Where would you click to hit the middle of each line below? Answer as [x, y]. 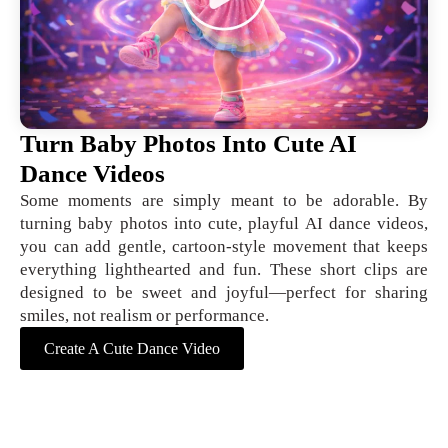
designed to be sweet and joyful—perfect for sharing [224, 293]
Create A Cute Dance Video [132, 349]
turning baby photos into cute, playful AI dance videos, [224, 224]
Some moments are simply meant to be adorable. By [224, 201]
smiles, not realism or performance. [144, 316]
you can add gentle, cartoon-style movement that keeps [224, 247]
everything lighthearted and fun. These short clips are [224, 270]
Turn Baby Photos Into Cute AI [188, 144]
